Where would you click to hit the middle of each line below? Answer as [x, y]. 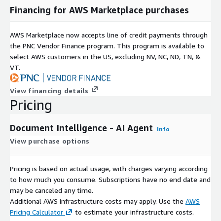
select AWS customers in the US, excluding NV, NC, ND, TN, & [105, 56]
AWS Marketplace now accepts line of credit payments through [109, 35]
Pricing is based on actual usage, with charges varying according [109, 168]
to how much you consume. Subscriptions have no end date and [110, 179]
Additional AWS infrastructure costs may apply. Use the [98, 201]
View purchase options [50, 141]
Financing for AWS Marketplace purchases [99, 10]
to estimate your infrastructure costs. [133, 212]
